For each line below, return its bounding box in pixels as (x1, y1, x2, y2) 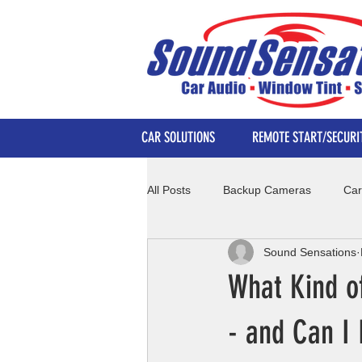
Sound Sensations (263, 245, 356, 259)
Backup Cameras (223, 183, 311, 196)
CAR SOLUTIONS (141, 128, 215, 146)
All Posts (147, 183, 191, 196)
